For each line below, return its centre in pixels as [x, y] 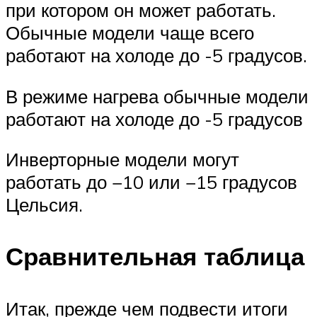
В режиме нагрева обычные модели [157, 96]
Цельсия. [44, 205]
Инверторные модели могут [122, 160]
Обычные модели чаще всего [130, 32]
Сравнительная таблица [155, 257]
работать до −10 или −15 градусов [151, 182]
